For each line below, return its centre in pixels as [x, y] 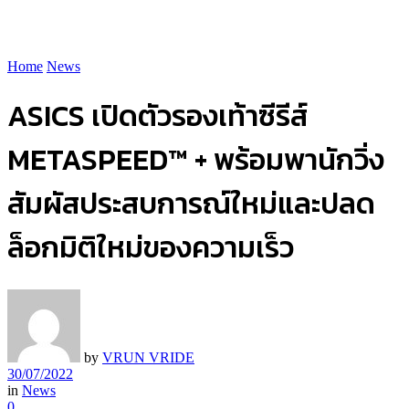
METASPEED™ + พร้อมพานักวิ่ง [196, 160]
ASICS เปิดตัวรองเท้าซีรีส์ [157, 116]
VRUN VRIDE [148, 357]
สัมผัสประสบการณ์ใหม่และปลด [191, 204]
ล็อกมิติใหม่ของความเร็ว [151, 248]
